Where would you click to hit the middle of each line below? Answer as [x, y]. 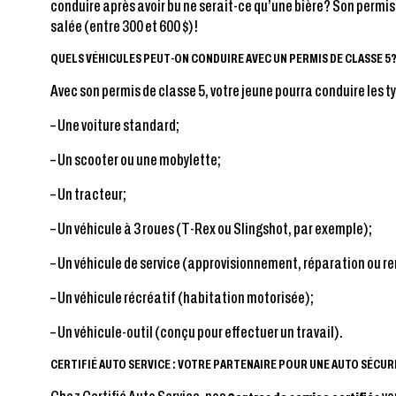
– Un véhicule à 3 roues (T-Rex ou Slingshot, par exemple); [211, 228]
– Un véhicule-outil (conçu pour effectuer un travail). [197, 332]
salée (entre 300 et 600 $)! [124, 26]
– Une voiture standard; [115, 125]
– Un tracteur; [88, 194]
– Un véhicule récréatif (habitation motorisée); [182, 297]
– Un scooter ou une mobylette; [136, 160]
